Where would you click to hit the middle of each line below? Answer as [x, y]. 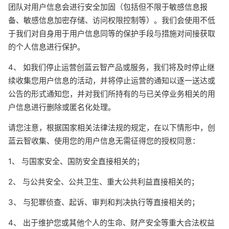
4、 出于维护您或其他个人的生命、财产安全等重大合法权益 [111, 223]
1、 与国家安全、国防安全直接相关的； [76, 161]
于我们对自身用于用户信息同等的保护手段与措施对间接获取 [112, 33]
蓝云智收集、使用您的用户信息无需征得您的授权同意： [104, 141]
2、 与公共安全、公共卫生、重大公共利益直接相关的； [104, 182]
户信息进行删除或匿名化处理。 [62, 107]
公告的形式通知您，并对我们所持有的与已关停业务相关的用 [112, 94]
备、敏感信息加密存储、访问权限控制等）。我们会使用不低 [112, 20]
